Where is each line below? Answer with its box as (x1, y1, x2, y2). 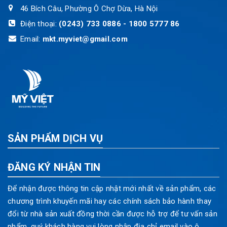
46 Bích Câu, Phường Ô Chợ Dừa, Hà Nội (20, 4, 158, 13)
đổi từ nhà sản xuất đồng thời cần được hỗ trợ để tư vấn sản (8, 209, 217, 218)
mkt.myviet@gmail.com (42, 34, 128, 44)
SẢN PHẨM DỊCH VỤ (8, 132, 103, 144)
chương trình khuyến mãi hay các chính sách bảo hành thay (8, 197, 211, 206)
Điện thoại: (20, 19, 59, 28)
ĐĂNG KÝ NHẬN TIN (8, 161, 101, 173)
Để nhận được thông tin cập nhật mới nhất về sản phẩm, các (8, 184, 216, 193)
